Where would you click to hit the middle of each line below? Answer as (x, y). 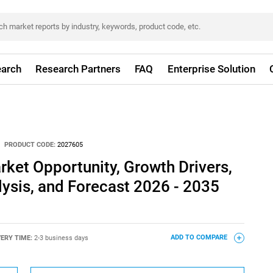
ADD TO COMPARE (200, 238)
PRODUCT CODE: (30, 144)
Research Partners (78, 69)
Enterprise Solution (211, 69)
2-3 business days (61, 238)
